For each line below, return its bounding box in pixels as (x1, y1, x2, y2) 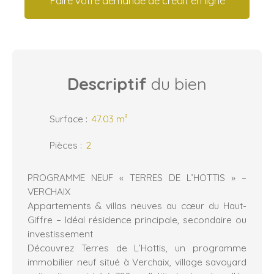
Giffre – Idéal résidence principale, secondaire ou (28, 213, 246, 226)
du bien (147, 73, 207, 94)
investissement (28, 227, 93, 240)
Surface (50, 112, 83, 125)
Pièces (50, 138, 78, 151)
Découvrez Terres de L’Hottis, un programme (28, 241, 246, 254)
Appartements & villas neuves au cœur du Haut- (28, 199, 246, 212)
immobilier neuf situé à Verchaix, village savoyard (28, 255, 246, 268)
